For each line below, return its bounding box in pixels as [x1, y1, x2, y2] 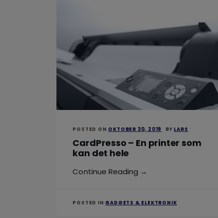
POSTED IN [73, 199, 106, 206]
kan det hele [73, 146, 129, 159]
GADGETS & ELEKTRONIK [105, 199, 177, 206]
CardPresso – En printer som [73, 136, 201, 149]
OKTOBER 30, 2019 [108, 125, 162, 133]
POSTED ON [73, 125, 109, 133]
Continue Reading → [73, 166, 148, 177]
